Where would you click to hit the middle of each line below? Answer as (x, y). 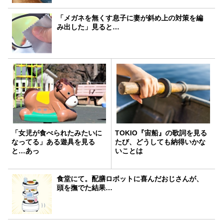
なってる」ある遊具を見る (53, 142)
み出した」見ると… (88, 27)
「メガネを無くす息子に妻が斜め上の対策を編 (130, 18)
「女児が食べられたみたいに (57, 133)
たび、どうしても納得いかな (160, 142)
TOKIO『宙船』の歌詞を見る (161, 133)
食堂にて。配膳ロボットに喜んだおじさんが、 (130, 178)
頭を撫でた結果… (85, 187)
